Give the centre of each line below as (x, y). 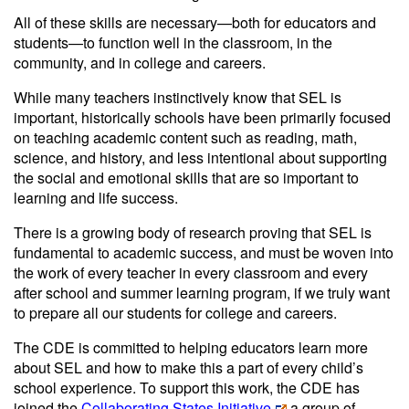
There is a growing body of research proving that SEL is (193, 232)
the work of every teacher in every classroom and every (191, 273)
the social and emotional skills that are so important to (186, 178)
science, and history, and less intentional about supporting (200, 157)
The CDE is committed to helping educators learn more (191, 347)
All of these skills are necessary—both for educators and (195, 22)
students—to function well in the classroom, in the (173, 42)
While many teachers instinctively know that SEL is (178, 97)
